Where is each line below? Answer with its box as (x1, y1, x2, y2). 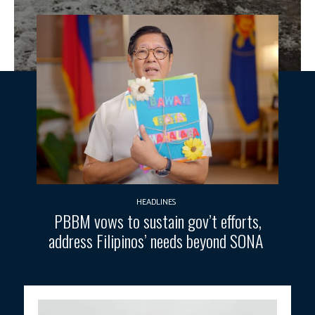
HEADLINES (136, 195, 176, 209)
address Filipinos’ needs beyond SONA (49, 227, 266, 253)
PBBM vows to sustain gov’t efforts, (53, 207, 262, 233)
